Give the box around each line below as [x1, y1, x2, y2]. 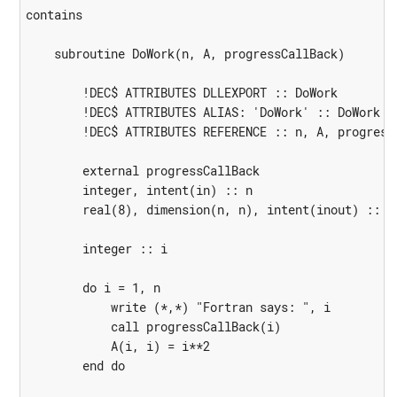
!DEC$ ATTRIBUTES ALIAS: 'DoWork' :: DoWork [25, 104, 380, 121]
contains [25, 6, 82, 24]
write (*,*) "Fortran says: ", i [25, 299, 331, 316]
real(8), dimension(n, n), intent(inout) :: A [25, 201, 394, 219]
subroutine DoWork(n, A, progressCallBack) [25, 45, 345, 63]
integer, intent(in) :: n [25, 182, 253, 199]
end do [25, 357, 125, 375]
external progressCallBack [25, 162, 260, 180]
